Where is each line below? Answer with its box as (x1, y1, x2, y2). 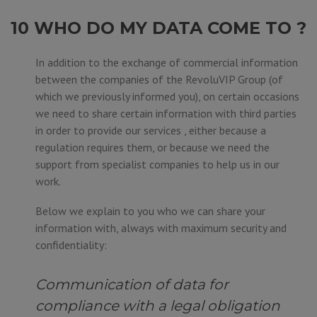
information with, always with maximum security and (35, 221, 287, 235)
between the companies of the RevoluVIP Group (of (35, 72, 283, 86)
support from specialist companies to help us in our (35, 157, 279, 171)
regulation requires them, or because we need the (35, 140, 270, 154)
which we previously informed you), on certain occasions (35, 89, 299, 103)
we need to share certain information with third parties (35, 106, 296, 120)
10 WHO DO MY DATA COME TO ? (11, 18, 306, 38)
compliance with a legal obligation (35, 297, 280, 314)
